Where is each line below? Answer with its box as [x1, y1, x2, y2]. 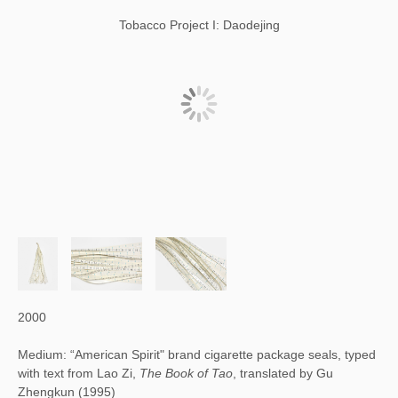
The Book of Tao [139, 366, 233, 380]
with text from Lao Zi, [18, 366, 139, 380]
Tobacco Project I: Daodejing [118, 18, 280, 32]
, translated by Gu [233, 366, 333, 380]
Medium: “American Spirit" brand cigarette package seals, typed [18, 347, 376, 362]
